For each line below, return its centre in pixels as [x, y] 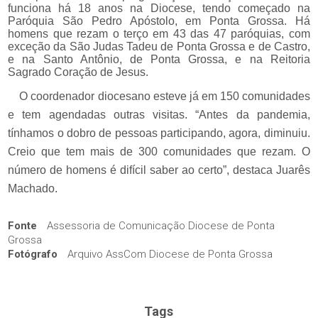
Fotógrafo [33, 254]
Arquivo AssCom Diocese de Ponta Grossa [169, 254]
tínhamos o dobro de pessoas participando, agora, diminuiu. [159, 133]
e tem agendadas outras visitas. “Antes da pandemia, [159, 114]
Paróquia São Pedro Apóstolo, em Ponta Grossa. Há [159, 21]
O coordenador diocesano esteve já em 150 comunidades [165, 96]
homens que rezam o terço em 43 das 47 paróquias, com [159, 34]
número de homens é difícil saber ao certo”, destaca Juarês [159, 170]
